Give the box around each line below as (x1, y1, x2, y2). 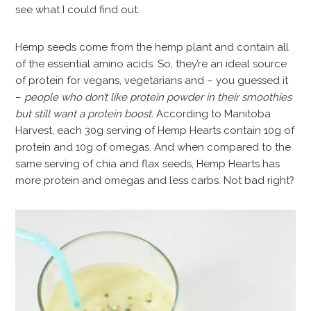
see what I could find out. (15, 3, 140, 16)
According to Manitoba (156, 107, 271, 120)
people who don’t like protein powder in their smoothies (24, 90, 292, 103)
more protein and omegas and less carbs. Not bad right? (15, 174, 295, 187)
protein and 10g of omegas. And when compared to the (15, 140, 292, 153)
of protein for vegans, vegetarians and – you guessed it (15, 74, 289, 87)
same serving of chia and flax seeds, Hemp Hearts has (15, 157, 280, 170)
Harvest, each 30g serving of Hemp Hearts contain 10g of (15, 124, 295, 137)
